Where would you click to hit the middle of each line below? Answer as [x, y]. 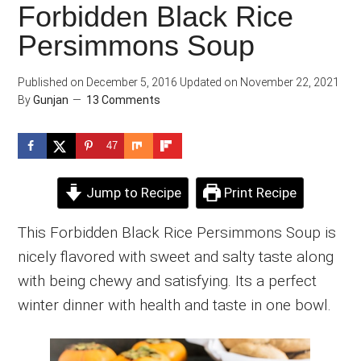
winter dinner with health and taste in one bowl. [175, 305]
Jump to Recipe [132, 192]
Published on [51, 82]
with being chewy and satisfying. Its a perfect [168, 280]
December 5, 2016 [131, 82]
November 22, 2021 [289, 82]
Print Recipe [258, 192]
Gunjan [51, 100]
